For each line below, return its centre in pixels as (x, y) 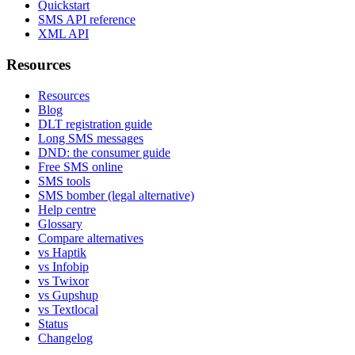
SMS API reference (87, 20)
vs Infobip (63, 266)
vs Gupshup (68, 295)
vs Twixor (63, 281)
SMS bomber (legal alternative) (116, 195)
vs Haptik (62, 252)
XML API (63, 34)
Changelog (65, 338)
